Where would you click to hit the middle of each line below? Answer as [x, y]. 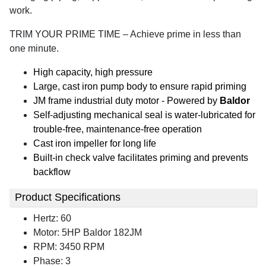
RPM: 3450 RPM [69, 246]
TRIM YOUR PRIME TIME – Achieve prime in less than [125, 34]
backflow [52, 172]
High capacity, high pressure [93, 72]
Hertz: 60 [52, 218]
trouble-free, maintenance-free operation [118, 129]
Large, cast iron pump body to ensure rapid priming [140, 86]
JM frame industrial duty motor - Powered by [126, 100]
